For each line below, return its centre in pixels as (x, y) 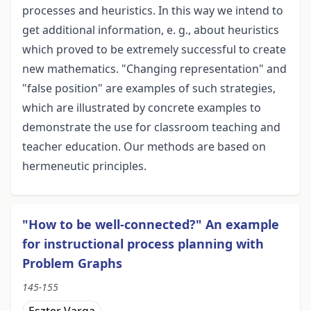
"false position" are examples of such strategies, (149, 89)
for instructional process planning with (143, 244)
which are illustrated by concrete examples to (142, 108)
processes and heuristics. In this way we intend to (153, 11)
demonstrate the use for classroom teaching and (151, 127)
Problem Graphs (72, 263)
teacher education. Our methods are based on (144, 147)
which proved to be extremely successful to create (154, 50)
